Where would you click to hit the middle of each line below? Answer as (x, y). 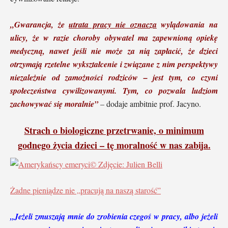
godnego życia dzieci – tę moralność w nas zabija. (114, 145)
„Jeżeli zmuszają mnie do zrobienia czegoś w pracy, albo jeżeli (114, 216)
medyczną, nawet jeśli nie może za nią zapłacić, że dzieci (114, 51)
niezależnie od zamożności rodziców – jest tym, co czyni (114, 77)
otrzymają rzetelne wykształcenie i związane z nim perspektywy (114, 64)
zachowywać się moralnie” (54, 104)
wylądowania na (187, 24)
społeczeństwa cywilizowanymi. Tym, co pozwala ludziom (114, 90)
